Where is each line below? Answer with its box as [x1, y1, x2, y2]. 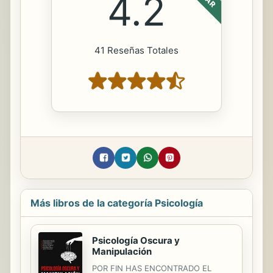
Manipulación [92, 246, 152, 258]
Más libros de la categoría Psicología [30, 196, 203, 209]
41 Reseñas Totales [94, 44, 179, 56]
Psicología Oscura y [92, 235, 180, 247]
